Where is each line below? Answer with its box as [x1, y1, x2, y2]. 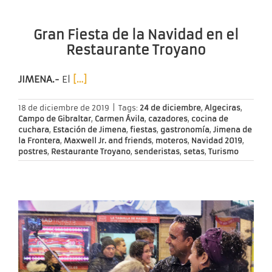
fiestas [130, 125, 157, 135]
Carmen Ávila [95, 114, 144, 124]
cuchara [18, 125, 49, 135]
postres [18, 147, 47, 157]
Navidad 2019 [191, 136, 242, 146]
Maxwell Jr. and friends [64, 136, 152, 146]
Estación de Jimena [53, 125, 126, 135]
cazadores [148, 114, 188, 124]
